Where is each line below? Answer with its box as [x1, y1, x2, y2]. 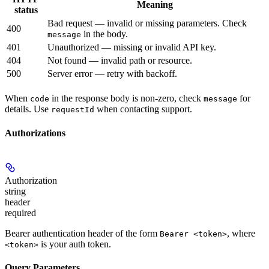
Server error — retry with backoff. [47, 68, 177, 79]
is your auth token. [38, 238, 111, 249]
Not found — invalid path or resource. [47, 55, 192, 66]
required [5, 207, 36, 218]
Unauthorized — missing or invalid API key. [47, 42, 216, 53]
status [14, 5, 38, 16]
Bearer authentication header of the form [5, 228, 160, 238]
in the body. [81, 29, 128, 40]
